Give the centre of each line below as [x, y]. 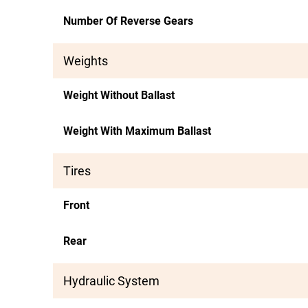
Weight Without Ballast [119, 95]
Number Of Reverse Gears [128, 21]
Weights [86, 61]
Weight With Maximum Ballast [137, 131]
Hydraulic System [111, 281]
